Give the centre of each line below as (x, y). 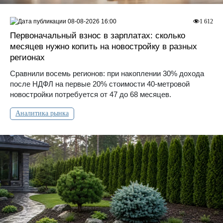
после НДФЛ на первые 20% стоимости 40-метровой (100, 84)
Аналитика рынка (42, 113)
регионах (27, 57)
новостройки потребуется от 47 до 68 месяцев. (91, 94)
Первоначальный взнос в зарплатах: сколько (98, 35)
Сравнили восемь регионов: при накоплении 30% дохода (107, 73)
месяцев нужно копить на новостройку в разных (104, 46)
